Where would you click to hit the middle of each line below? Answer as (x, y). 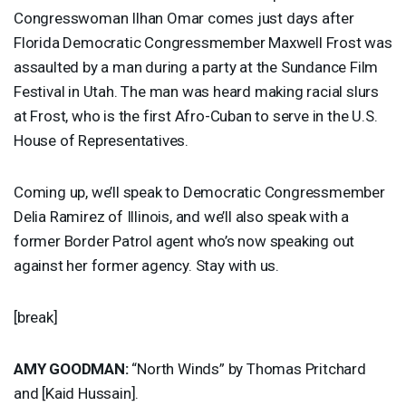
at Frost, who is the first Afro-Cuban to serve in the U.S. (196, 116)
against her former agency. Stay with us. (146, 265)
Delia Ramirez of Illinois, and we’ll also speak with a (182, 216)
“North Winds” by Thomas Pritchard (247, 368)
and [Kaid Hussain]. (77, 393)
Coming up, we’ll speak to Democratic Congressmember (199, 192)
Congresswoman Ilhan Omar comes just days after (184, 18)
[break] (36, 317)
